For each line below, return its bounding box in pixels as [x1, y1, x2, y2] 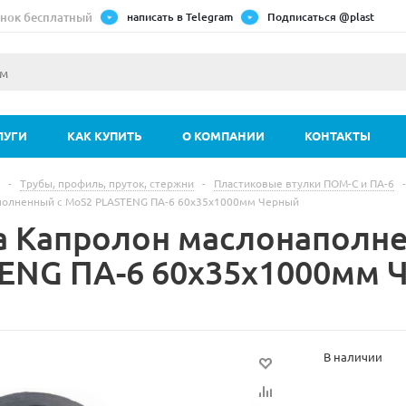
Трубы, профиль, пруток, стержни [20, 176, 194, 190]
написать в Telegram [127, 9, 233, 24]
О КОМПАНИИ [182, 128, 265, 143]
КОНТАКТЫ [304, 128, 371, 143]
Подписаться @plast [267, 9, 374, 24]
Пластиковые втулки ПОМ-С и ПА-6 [214, 176, 394, 190]
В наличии [324, 349, 382, 364]
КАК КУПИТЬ [67, 128, 142, 143]
